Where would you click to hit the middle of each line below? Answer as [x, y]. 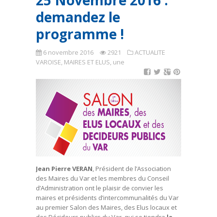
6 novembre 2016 [68, 52]
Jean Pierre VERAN [64, 169]
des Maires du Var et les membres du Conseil [102, 178]
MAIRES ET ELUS [87, 62]
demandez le [78, 17]
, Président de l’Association [132, 169]
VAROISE [48, 62]
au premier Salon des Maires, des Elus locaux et [106, 207]
